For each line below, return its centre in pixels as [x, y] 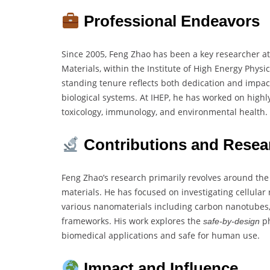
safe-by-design [231, 221]
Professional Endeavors [169, 21]
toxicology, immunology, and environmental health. [165, 112]
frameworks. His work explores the [132, 221]
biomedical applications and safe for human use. [161, 236]
